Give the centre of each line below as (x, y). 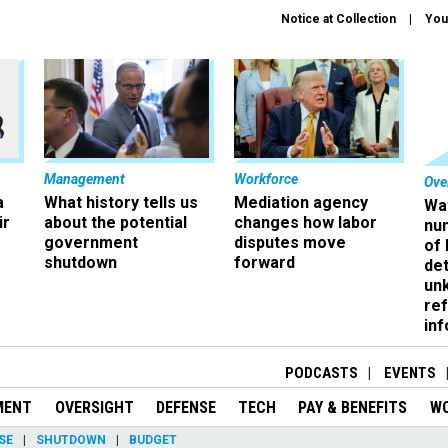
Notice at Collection (338, 19)
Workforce (266, 179)
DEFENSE (185, 407)
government (91, 243)
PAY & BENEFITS (353, 407)
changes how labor (305, 223)
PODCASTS (321, 372)
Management (84, 179)
